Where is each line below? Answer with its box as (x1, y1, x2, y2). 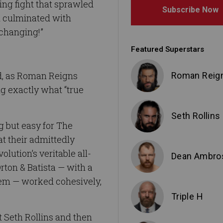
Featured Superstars (131, 45, 204, 54)
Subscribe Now (162, 5, 219, 15)
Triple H (171, 191, 203, 202)
